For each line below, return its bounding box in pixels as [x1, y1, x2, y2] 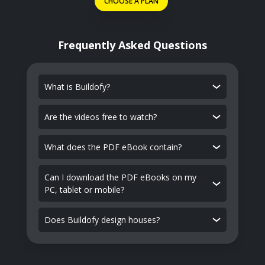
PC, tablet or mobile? [44, 184, 124, 195]
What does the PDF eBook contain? [44, 141, 182, 153]
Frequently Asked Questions [58, 38, 207, 52]
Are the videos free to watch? [44, 111, 157, 122]
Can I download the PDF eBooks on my [44, 172, 196, 183]
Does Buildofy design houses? [44, 214, 160, 225]
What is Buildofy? [44, 81, 110, 92]
